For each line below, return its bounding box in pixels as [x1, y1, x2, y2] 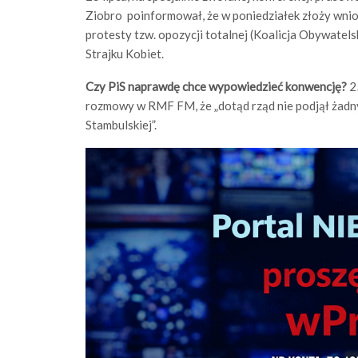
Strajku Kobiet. [86, 46, 164, 62]
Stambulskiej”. [86, 117, 157, 133]
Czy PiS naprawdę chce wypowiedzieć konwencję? [86, 79, 347, 94]
